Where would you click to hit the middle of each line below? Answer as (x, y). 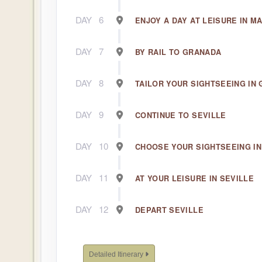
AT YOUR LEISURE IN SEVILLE (195, 179)
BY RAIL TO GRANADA (178, 52)
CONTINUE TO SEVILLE (181, 116)
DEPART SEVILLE (169, 210)
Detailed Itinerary (117, 255)
